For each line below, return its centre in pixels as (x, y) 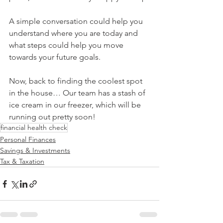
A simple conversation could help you (77, 21)
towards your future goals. (55, 57)
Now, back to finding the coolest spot (77, 81)
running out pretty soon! (52, 117)
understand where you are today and (74, 33)
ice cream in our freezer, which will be (76, 105)
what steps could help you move (67, 45)
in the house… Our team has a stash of (78, 93)
